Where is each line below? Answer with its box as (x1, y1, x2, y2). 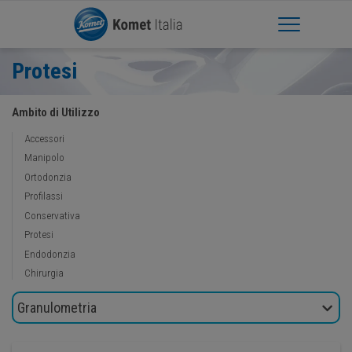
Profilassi (24, 189, 63, 202)
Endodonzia (24, 247, 75, 260)
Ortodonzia (24, 170, 71, 183)
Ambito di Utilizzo (12, 104, 100, 119)
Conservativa (24, 208, 80, 222)
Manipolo (24, 151, 64, 163)
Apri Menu (288, 16, 334, 31)
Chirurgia (24, 266, 64, 279)
